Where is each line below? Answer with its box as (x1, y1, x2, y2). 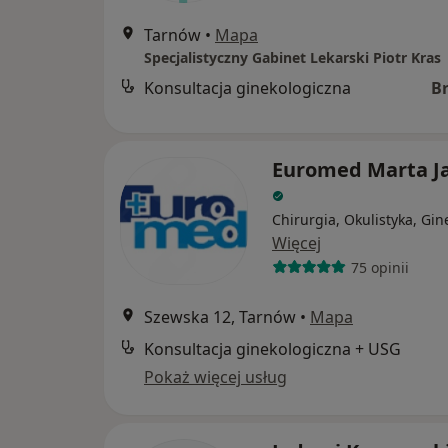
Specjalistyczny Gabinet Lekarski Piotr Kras (144, 48, 441, 68)
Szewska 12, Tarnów (144, 306, 296, 329)
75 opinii (350, 257, 409, 277)
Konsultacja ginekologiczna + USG (144, 338, 401, 361)
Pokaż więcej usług (144, 366, 287, 389)
